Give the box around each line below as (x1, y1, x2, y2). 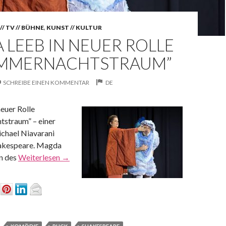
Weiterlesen (18, 152, 62, 162)
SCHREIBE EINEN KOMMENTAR (3, 79, 89, 86)
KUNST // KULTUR (46, 24, 102, 31)
